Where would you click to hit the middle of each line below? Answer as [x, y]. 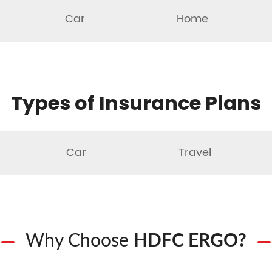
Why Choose [80, 241]
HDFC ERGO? [190, 241]
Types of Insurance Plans [136, 103]
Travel [195, 153]
